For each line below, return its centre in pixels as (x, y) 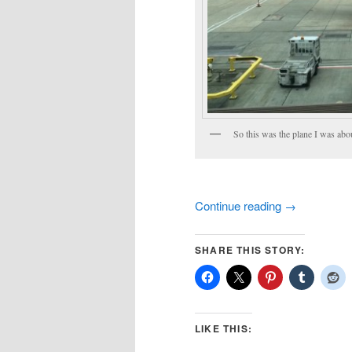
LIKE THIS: (224, 329)
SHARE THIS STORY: (250, 250)
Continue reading (240, 205)
